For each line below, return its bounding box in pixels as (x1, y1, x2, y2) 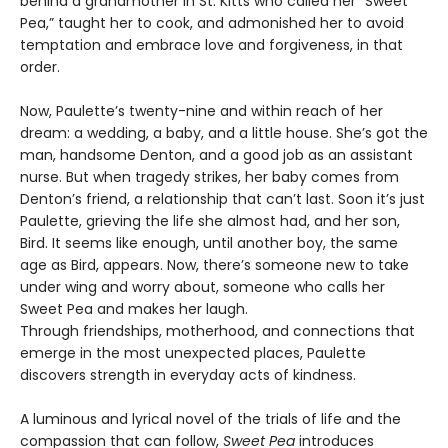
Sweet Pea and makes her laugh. (20, 299, 248, 320)
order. (20, 57, 60, 78)
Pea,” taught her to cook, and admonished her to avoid (20, 13, 404, 34)
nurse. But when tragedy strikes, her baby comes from (20, 167, 399, 188)
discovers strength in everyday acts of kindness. (20, 365, 356, 386)
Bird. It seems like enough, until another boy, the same (20, 233, 398, 254)
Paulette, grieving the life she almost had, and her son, (20, 211, 400, 232)
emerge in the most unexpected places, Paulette (20, 343, 366, 364)
